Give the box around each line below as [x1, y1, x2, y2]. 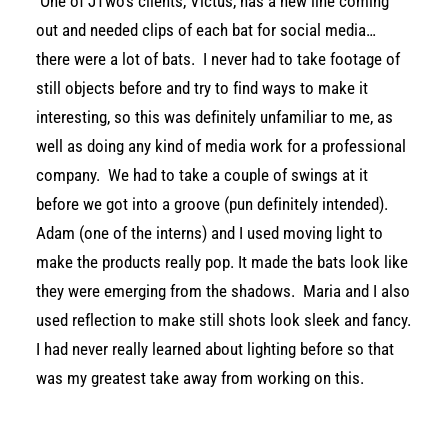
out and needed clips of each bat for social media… [36, 20, 376, 40]
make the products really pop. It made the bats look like [36, 252, 408, 272]
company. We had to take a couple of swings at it [36, 165, 368, 185]
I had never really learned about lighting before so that [36, 339, 394, 359]
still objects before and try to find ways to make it [36, 78, 368, 98]
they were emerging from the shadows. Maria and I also [36, 281, 410, 301]
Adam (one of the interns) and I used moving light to [36, 223, 383, 243]
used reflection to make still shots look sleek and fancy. [36, 310, 411, 330]
